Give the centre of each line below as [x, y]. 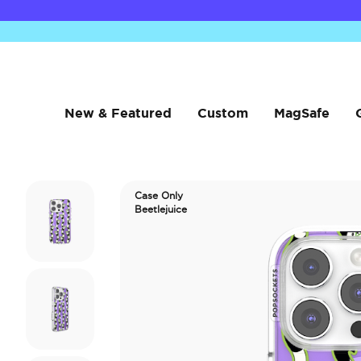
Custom [222, 113]
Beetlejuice [161, 209]
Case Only [159, 195]
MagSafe [301, 113]
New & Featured [118, 113]
